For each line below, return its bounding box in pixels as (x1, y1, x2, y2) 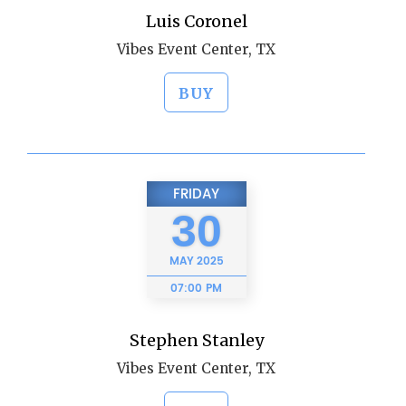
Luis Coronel (145, 11, 247, 32)
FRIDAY (173, 183, 219, 206)
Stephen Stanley (129, 330, 264, 351)
